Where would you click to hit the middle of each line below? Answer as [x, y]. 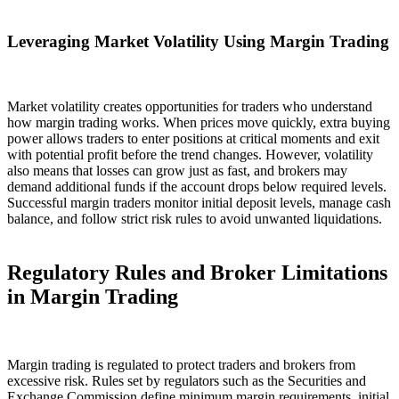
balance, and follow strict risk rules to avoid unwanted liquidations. [195, 219]
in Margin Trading [93, 296]
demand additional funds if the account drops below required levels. [197, 187]
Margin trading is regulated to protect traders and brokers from [181, 364]
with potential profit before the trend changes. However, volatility [190, 155]
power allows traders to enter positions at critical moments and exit [193, 138]
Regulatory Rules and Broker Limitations [197, 272]
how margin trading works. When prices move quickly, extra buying [199, 122]
